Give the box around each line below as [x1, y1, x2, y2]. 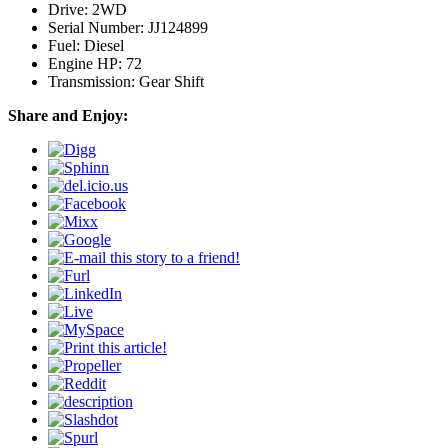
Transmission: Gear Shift [48, 72, 204, 90]
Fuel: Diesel [48, 36, 124, 54]
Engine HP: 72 [48, 54, 142, 72]
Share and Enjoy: [8, 106, 128, 124]
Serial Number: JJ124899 [48, 18, 208, 36]
